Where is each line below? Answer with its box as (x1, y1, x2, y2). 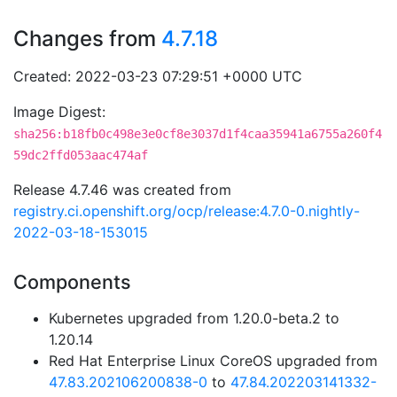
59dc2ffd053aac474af (13, 148, 148, 162)
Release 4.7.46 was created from (13, 181, 231, 198)
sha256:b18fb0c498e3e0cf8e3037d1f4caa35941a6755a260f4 (13, 127, 382, 141)
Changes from (13, 26, 161, 51)
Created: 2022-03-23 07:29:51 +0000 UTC (13, 67, 302, 85)
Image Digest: (13, 103, 105, 121)
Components (13, 270, 131, 293)
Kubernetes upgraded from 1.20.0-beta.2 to (49, 309, 339, 327)
